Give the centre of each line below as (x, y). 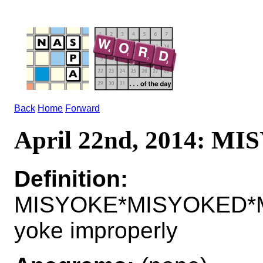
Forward (82, 108)
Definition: (71, 178)
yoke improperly (96, 230)
